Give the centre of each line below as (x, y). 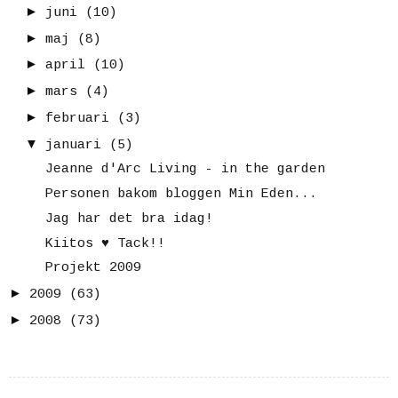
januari (73, 145)
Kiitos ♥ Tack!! (105, 243)
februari (77, 118)
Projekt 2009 (93, 268)
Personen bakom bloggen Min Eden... (181, 195)
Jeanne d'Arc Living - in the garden (185, 170)
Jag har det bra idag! (129, 219)
